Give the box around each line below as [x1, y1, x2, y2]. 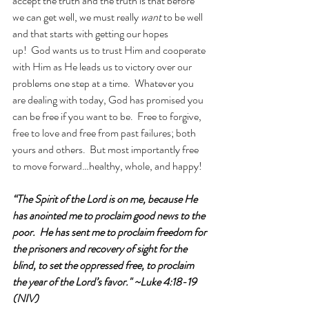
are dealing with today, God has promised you [12, 92, 206, 108]
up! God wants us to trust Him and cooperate [12, 42, 208, 58]
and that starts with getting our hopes [12, 26, 170, 41]
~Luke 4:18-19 [134, 274, 199, 290]
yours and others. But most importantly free [12, 141, 201, 157]
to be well [163, 9, 205, 25]
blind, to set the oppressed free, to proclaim [12, 257, 196, 273]
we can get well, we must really [12, 9, 141, 25]
